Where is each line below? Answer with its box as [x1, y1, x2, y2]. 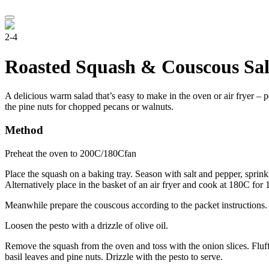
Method [5, 124, 43, 136]
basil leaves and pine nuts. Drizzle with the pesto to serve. [5, 251, 223, 262]
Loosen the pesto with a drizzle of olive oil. [5, 220, 168, 231]
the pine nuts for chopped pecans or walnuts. [5, 101, 174, 112]
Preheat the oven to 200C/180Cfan [5, 148, 136, 159]
